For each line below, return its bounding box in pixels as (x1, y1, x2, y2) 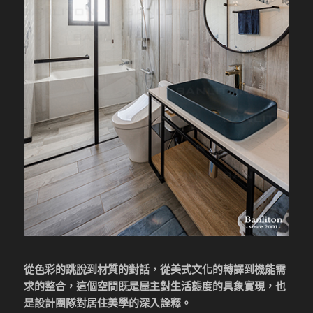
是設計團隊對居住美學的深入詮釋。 (24, 297, 192, 309)
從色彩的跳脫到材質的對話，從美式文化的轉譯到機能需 (24, 263, 286, 275)
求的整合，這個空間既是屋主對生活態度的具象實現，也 (24, 280, 286, 292)
